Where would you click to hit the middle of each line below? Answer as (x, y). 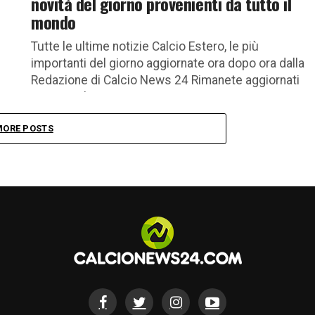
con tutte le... (66, 97)
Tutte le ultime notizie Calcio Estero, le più (145, 46)
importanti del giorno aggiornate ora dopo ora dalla (168, 63)
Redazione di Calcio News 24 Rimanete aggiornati (165, 80)
